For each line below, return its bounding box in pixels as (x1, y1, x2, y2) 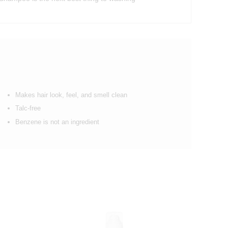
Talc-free (15, 104, 41, 112)
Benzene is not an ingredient (15, 118, 99, 126)
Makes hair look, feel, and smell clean (15, 91, 127, 99)
